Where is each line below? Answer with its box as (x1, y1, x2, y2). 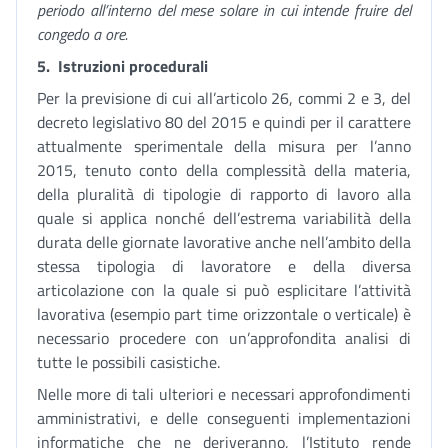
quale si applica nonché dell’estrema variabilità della (37, 206, 411, 230)
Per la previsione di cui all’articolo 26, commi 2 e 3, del (37, 86, 411, 110)
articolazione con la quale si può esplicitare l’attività (37, 278, 411, 302)
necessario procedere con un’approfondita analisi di (37, 326, 411, 350)
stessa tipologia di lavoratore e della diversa (37, 254, 411, 278)
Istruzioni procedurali (58, 54, 208, 78)
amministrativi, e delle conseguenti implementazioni (37, 406, 411, 430)
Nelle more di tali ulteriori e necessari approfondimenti (37, 382, 411, 406)
